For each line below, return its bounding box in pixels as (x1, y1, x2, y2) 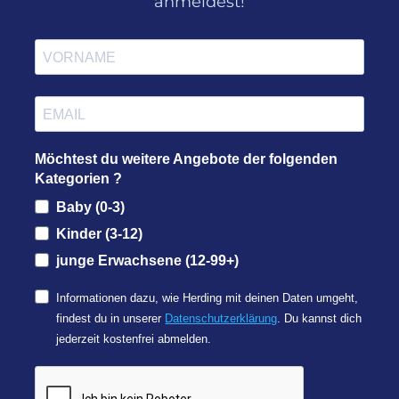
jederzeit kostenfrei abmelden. (56, 332, 212, 346)
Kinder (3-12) (56, 226, 143, 242)
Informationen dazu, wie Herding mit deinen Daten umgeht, (56, 291, 359, 305)
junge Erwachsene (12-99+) (56, 253, 240, 269)
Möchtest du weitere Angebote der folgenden (35, 151, 338, 167)
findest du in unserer (56, 312, 166, 326)
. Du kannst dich (277, 312, 362, 326)
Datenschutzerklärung (165, 312, 278, 326)
